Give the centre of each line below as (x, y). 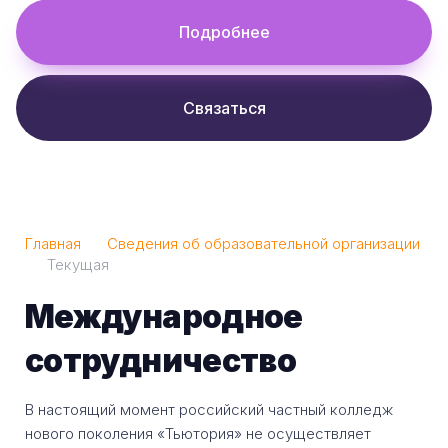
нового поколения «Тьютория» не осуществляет (198, 434)
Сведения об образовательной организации (263, 244)
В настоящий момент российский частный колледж (209, 410)
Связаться (224, 108)
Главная (53, 244)
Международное (164, 317)
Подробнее (224, 32)
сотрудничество (161, 361)
